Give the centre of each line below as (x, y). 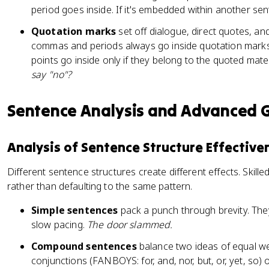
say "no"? (52, 74)
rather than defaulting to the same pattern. (100, 186)
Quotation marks (74, 31)
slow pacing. (59, 225)
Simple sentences (75, 210)
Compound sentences (84, 246)
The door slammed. (130, 225)
